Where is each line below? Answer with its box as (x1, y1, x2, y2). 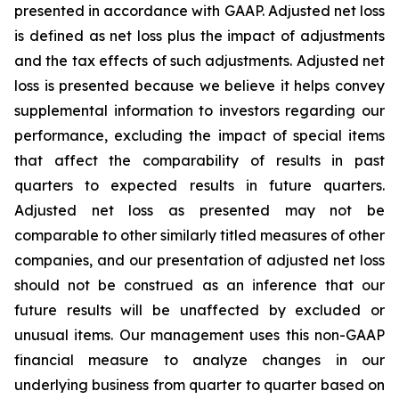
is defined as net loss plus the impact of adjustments (14, 26, 385, 45)
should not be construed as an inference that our (14, 275, 385, 294)
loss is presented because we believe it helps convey (14, 76, 385, 94)
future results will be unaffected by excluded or (14, 300, 385, 319)
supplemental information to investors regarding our (14, 101, 385, 119)
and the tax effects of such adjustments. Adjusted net (14, 51, 385, 69)
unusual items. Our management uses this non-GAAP (14, 325, 385, 344)
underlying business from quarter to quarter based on (14, 375, 385, 394)
